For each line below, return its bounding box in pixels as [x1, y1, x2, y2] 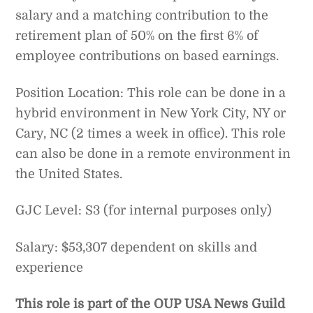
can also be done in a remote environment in [15, 146, 291, 161]
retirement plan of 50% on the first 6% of [15, 29, 259, 43]
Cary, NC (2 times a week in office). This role [15, 126, 286, 140]
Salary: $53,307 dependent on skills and [15, 240, 258, 254]
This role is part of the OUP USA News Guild [15, 296, 286, 311]
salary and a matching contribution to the [15, 8, 269, 23]
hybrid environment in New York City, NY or [15, 105, 286, 120]
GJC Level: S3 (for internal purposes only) [15, 203, 272, 218]
